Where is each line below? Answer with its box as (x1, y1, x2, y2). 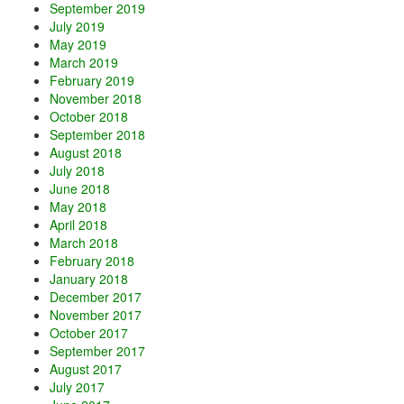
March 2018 (50, 234, 118, 252)
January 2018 (50, 270, 128, 289)
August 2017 (50, 360, 122, 379)
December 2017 (50, 288, 142, 307)
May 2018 (50, 197, 106, 216)
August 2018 (50, 143, 122, 162)
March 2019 (50, 53, 118, 72)
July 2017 (50, 378, 105, 397)
